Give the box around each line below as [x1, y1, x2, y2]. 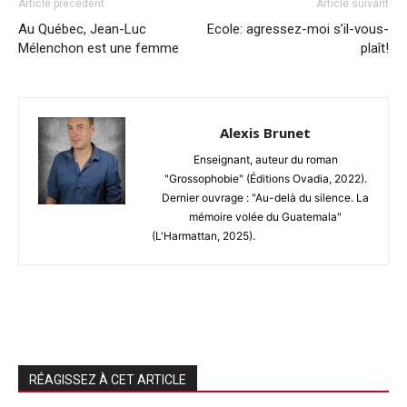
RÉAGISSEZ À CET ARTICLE [29, 372, 186, 387]
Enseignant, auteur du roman [193, 152, 338, 166]
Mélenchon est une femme [18, 39, 179, 56]
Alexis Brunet [220, 123, 311, 142]
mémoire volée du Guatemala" [189, 209, 342, 223]
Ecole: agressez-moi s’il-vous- [207, 20, 389, 37]
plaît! [361, 39, 389, 56]
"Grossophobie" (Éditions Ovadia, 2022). [164, 171, 367, 185]
